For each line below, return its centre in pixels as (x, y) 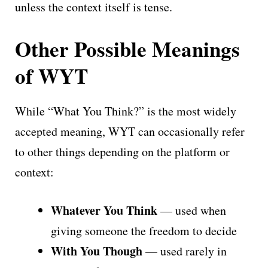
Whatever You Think (104, 210)
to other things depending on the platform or (122, 151)
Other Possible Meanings (127, 48)
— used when (192, 210)
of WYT (51, 75)
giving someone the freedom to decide (144, 230)
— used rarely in (185, 251)
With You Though (97, 251)
